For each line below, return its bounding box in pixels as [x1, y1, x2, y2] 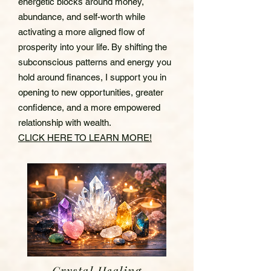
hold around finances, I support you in [18, 71, 166, 82]
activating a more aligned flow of [18, 26, 145, 37]
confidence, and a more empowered [18, 102, 160, 113]
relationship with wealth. [18, 117, 111, 128]
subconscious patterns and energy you [18, 56, 171, 67]
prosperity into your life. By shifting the [18, 41, 167, 52]
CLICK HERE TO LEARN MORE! [18, 132, 152, 143]
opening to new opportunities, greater [18, 87, 163, 97]
